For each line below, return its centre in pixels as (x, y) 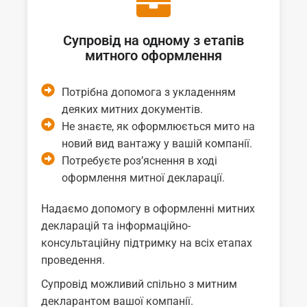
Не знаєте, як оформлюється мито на (158, 126)
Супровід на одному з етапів (153, 40)
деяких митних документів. (132, 109)
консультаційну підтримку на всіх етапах (147, 243)
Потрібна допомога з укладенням (149, 92)
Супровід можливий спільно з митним (139, 284)
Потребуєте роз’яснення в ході (139, 160)
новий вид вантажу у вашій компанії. (157, 143)
